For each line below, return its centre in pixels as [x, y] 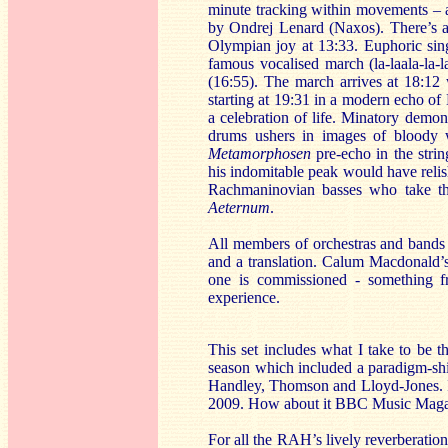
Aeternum [239, 207]
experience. [244, 297]
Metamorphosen [259, 153]
